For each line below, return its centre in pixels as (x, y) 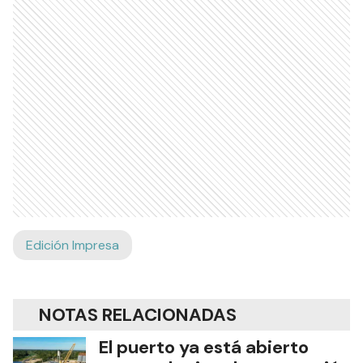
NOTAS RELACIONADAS (138, 314)
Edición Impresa (73, 245)
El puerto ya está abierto (204, 347)
